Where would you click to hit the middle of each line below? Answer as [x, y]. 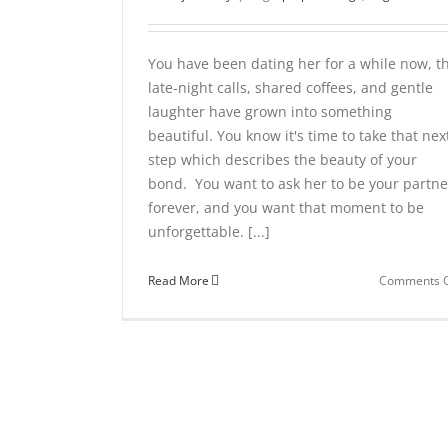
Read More [178, 280]
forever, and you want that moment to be [286, 207]
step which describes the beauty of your [282, 159]
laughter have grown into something [270, 111]
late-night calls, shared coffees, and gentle [290, 87]
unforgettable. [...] [209, 231]
